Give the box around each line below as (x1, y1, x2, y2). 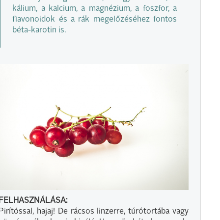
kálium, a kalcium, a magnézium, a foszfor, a (12, 4, 177, 13)
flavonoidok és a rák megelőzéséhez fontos (12, 15, 177, 24)
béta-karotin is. (12, 26, 66, 34)
